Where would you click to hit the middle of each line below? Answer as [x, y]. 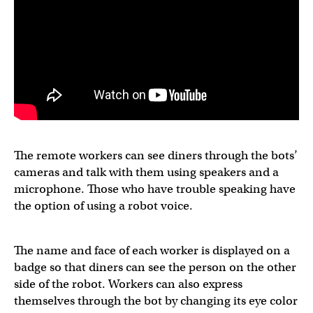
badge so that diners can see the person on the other [155, 267]
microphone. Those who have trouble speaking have [155, 189]
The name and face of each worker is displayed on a [152, 250]
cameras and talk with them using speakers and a [146, 172]
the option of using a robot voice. [103, 206]
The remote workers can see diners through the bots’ [156, 155]
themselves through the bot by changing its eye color [156, 301]
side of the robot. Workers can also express [128, 284]
